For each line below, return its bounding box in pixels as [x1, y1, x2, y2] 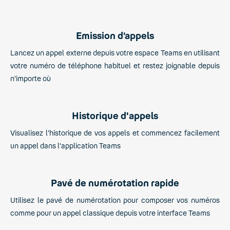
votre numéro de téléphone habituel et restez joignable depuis [10, 61, 220, 70]
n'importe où [10, 73, 51, 83]
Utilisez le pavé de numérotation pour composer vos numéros [10, 195, 220, 204]
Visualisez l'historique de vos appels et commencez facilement [10, 128, 220, 137]
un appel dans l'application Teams [10, 141, 121, 150]
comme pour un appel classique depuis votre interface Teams [10, 208, 210, 217]
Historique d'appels [72, 109, 158, 121]
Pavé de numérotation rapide [51, 177, 179, 188]
